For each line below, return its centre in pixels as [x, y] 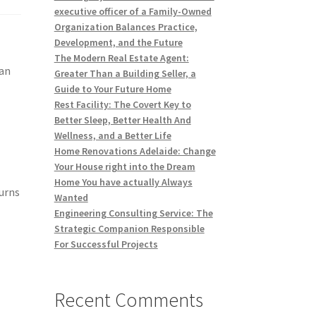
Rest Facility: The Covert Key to [122, 105]
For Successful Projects [106, 244]
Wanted [71, 198]
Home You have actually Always [123, 182]
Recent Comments [128, 300]
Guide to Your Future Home [113, 89]
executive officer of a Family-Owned [133, 12]
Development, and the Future [118, 43]
